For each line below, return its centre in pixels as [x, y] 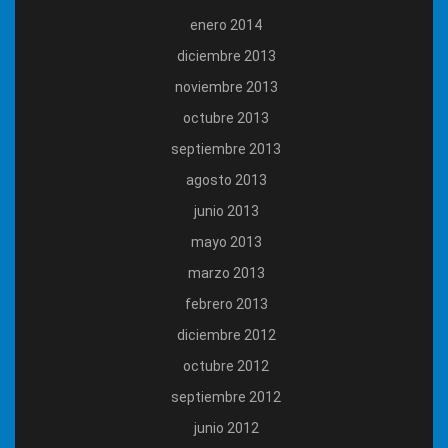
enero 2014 [226, 25]
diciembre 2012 [226, 335]
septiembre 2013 [226, 149]
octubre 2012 [226, 366]
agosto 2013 [226, 180]
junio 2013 [226, 211]
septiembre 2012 [226, 397]
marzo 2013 [226, 273]
